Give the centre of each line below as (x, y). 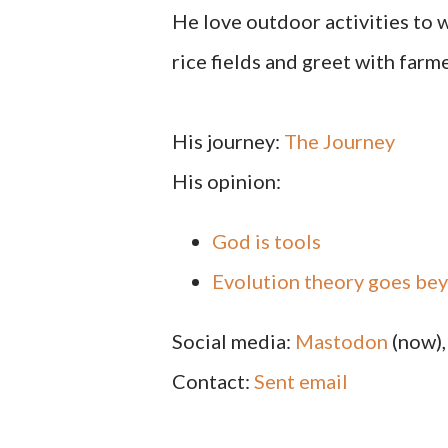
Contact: (213, 381)
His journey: (228, 141)
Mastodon (341, 341)
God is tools (266, 241)
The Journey (339, 141)
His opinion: (226, 181)
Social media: (233, 341)
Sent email (301, 381)
